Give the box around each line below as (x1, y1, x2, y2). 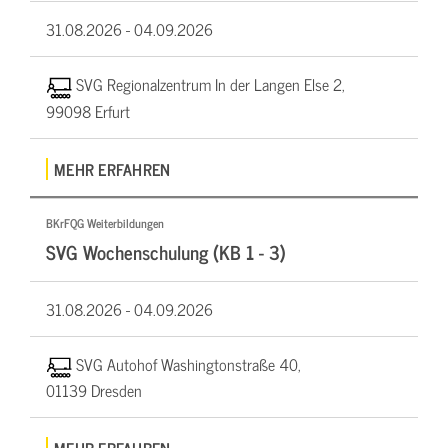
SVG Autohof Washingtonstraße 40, (75, 350, 301, 377)
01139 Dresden (46, 377, 142, 404)
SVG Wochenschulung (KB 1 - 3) (46, 235, 286, 267)
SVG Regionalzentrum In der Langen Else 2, (75, 71, 345, 98)
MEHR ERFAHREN (54, 155, 171, 182)
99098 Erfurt (46, 97, 130, 124)
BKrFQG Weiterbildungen (46, 212, 164, 233)
